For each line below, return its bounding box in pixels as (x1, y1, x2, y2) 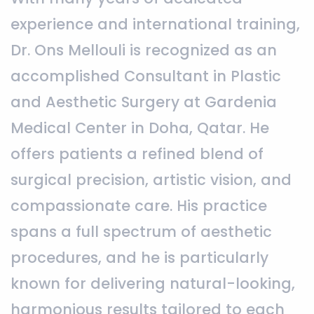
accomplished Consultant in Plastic (11, 65, 281, 86)
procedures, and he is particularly (11, 247, 268, 268)
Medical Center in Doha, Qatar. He (11, 117, 269, 138)
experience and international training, (11, 13, 300, 34)
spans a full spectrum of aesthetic (11, 221, 272, 242)
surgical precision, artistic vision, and (11, 169, 292, 190)
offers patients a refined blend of (11, 143, 264, 164)
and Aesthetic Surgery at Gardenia (11, 91, 277, 112)
